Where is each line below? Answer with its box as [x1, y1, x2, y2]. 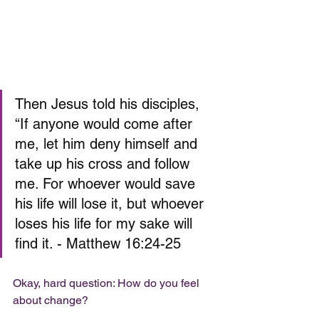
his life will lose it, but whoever [15, 195, 208, 213]
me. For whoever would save [15, 175, 199, 193]
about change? [13, 293, 91, 308]
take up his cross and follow [15, 155, 194, 173]
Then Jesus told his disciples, [15, 95, 204, 113]
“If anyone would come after [15, 115, 197, 133]
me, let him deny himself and [15, 135, 202, 153]
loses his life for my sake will [15, 215, 197, 233]
